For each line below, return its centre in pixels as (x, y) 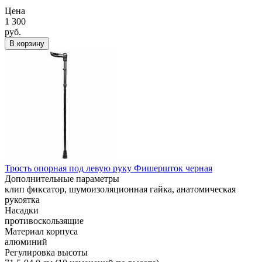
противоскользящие (44, 221)
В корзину (27, 44)
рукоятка (22, 200)
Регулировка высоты (46, 252)
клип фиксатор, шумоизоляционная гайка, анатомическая (120, 189)
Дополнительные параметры (62, 179)
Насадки (22, 210)
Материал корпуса (41, 231)
